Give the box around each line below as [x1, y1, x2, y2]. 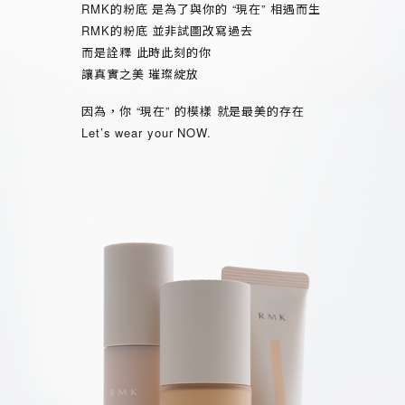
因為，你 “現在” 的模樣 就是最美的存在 [80, 102, 305, 120]
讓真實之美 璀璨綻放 [80, 65, 199, 83]
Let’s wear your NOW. [80, 124, 212, 142]
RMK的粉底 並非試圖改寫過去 [80, 22, 252, 40]
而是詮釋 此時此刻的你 [80, 43, 212, 61]
